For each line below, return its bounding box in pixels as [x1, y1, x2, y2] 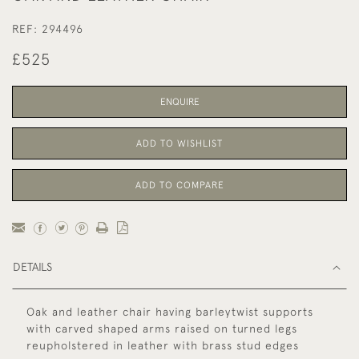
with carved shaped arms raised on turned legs [26, 322, 297, 336]
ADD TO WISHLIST [136, 138, 223, 150]
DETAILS [13, 260, 52, 274]
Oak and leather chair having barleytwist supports [26, 305, 313, 319]
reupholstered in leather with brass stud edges [26, 339, 299, 353]
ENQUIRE [159, 96, 200, 108]
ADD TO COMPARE [135, 179, 224, 192]
